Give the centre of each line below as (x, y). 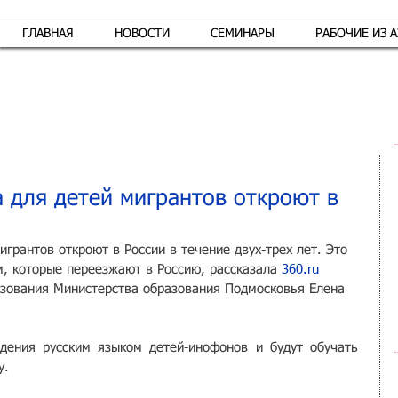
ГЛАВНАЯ (48, 34)
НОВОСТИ (142, 34)
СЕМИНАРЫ (242, 34)
